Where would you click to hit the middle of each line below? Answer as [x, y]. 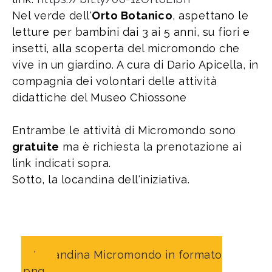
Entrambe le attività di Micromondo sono [124, 130]
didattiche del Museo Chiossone [100, 97]
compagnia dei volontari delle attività [115, 81]
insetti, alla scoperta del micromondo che [126, 48]
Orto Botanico [132, 15]
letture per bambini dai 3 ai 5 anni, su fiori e [131, 32]
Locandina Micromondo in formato [128, 254]
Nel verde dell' [52, 15]
